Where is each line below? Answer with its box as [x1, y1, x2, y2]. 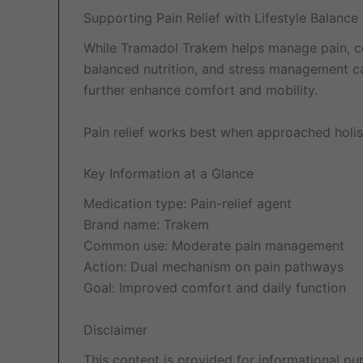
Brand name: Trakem [83, 216, 209, 233]
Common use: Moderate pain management [83, 237, 344, 254]
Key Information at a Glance [83, 165, 254, 182]
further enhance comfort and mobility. [83, 82, 318, 99]
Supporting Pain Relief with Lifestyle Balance [83, 9, 358, 26]
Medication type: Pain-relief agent [83, 195, 292, 212]
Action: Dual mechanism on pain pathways [83, 258, 344, 275]
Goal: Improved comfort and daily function [83, 280, 346, 297]
